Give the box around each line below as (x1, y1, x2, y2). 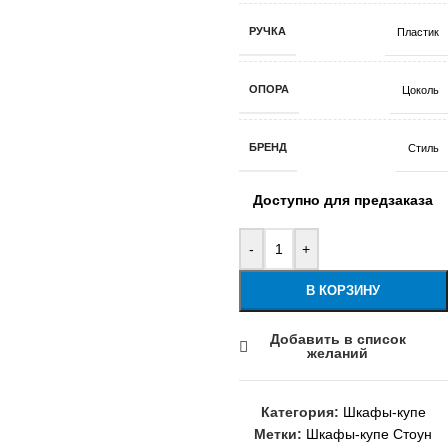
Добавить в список (269, 331, 406, 347)
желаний (307, 345, 369, 361)
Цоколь (401, 83, 439, 96)
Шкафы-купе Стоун (306, 426, 433, 442)
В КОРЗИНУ (306, 283, 381, 298)
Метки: (254, 426, 303, 442)
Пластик (396, 25, 439, 38)
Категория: (260, 404, 339, 420)
